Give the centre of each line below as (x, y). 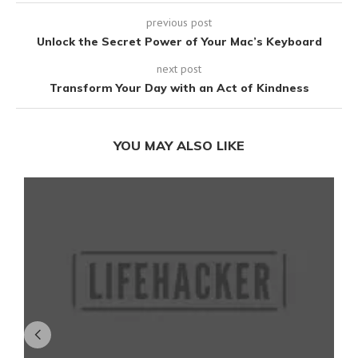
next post (179, 68)
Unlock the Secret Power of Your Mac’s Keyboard (179, 41)
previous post (179, 22)
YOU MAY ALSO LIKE (179, 145)
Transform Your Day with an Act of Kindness (179, 88)
